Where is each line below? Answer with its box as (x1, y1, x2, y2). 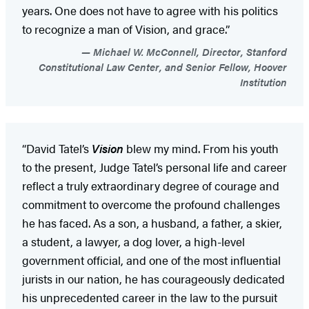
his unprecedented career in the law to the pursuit (22, 288, 277, 306)
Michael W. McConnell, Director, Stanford (90, 43, 287, 59)
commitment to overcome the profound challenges (22, 195, 280, 212)
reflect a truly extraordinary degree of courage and (22, 177, 279, 194)
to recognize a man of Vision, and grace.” (22, 20, 230, 37)
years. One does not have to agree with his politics (22, 1, 278, 19)
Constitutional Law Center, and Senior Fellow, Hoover (39, 59, 287, 74)
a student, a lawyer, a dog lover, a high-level (22, 232, 245, 250)
